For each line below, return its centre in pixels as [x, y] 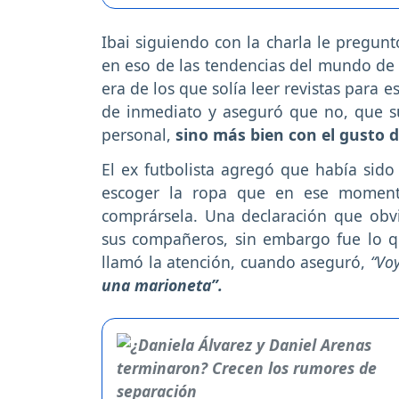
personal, [138, 134]
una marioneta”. [162, 285]
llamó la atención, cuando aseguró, [236, 261]
